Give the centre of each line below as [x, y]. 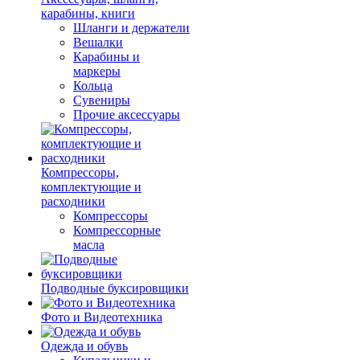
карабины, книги [88, 13]
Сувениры [102, 100]
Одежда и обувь [84, 346]
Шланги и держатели [131, 28]
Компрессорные [117, 230]
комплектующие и [91, 187]
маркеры [97, 71]
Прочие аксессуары [127, 115]
